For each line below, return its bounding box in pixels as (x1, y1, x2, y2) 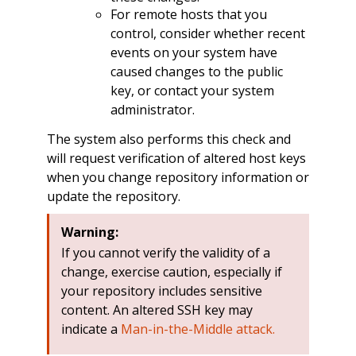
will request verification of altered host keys (46, 149, 306, 168)
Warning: (60, 223, 118, 242)
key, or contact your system (110, 81, 274, 99)
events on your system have (110, 43, 277, 61)
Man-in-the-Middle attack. (120, 320, 275, 339)
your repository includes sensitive (60, 282, 262, 300)
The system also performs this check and (46, 130, 291, 149)
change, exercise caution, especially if (60, 263, 282, 281)
